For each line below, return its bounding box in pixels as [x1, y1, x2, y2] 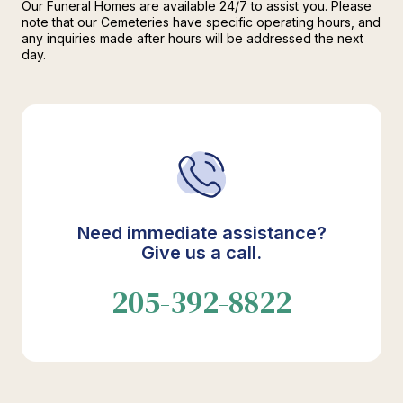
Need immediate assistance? [76, 222, 327, 244]
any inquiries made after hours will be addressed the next [22, 31, 363, 46]
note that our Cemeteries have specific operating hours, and [22, 14, 381, 30]
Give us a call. [141, 242, 262, 264]
